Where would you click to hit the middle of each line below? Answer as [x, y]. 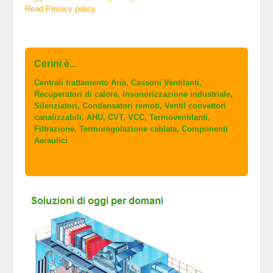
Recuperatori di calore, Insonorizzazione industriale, [133, 94]
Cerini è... [55, 64]
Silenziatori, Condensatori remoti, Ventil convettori [130, 106]
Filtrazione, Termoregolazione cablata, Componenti [131, 129]
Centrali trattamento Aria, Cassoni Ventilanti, [118, 83]
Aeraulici [51, 140]
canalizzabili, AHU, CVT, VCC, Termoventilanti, [122, 117]
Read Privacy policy [60, 9]
